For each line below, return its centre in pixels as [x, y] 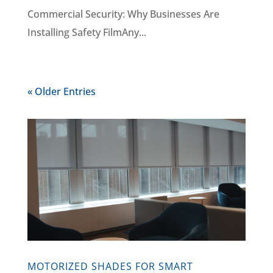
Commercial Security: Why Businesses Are [123, 14]
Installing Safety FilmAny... [87, 33]
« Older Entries [61, 92]
